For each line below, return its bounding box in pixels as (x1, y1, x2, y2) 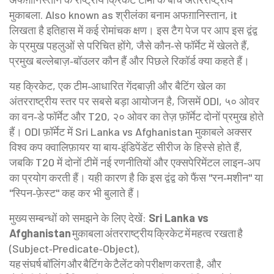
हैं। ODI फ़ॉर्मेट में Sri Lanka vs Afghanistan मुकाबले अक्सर (9, 125, 252, 138)
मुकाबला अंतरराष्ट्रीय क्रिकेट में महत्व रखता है (71, 226, 243, 240)
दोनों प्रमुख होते (201, 109, 264, 123)
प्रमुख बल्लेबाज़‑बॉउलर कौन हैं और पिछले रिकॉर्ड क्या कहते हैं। (9, 54, 250, 67)
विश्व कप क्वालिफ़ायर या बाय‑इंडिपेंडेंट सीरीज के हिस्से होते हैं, (9, 140, 242, 154)
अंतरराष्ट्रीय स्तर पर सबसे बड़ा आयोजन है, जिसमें (9, 94, 203, 108)
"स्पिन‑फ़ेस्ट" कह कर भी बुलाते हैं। (9, 186, 141, 199)
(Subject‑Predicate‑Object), (9, 242, 140, 255)
